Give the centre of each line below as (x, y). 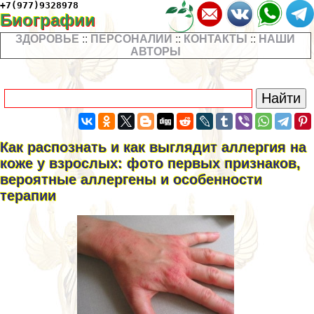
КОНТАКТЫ (216, 39)
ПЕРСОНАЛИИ (132, 39)
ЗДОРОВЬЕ (48, 39)
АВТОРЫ (155, 52)
